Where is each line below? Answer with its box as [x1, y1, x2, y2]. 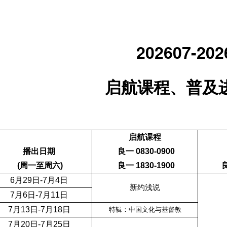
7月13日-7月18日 [8, 205, 70, 214]
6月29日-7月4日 [10, 176, 68, 185]
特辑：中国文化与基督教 [108, 206, 181, 214]
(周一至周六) [15, 161, 63, 170]
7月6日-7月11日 [10, 191, 68, 200]
